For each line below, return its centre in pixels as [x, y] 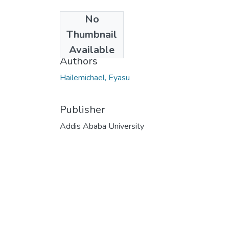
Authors [79, 61]
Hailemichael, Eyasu [95, 77]
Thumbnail [92, 34]
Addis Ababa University [102, 126]
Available [92, 50]
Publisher [83, 109]
